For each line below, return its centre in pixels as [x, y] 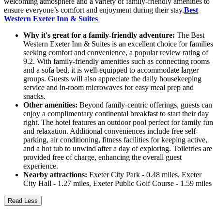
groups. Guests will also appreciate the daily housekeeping [112, 79]
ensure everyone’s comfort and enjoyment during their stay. [94, 10]
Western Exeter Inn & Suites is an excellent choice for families [118, 44]
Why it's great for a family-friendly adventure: [99, 35]
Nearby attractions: [55, 175]
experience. [41, 166]
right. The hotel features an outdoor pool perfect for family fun [118, 123]
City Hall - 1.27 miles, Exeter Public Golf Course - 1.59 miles [117, 184]
